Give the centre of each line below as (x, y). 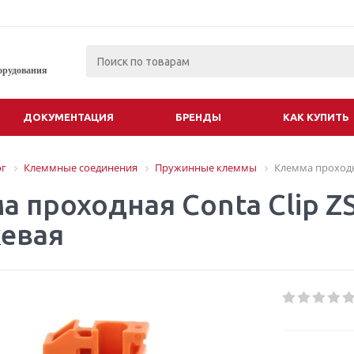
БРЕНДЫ (198, 117)
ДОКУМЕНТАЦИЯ (68, 117)
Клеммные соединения (81, 168)
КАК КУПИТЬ (316, 117)
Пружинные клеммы (206, 168)
